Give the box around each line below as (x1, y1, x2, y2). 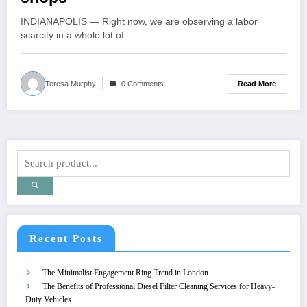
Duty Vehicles (25, 294, 71, 304)
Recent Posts (29, 232, 103, 244)
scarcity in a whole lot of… (21, 30, 134, 41)
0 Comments (121, 79, 164, 88)
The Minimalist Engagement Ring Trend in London (42, 267, 208, 278)
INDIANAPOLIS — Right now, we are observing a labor (21, 16, 258, 27)
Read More (238, 79, 276, 88)
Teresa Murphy (45, 79, 96, 88)
